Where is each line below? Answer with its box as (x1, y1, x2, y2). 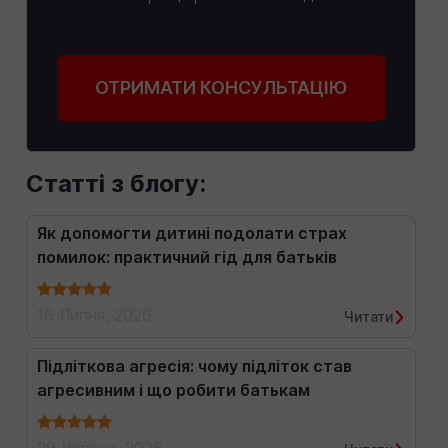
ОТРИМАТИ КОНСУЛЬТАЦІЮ (95, 77, 347, 98)
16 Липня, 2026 (37, 305, 152, 325)
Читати (344, 308, 394, 325)
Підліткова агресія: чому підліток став (37, 356, 352, 376)
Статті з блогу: (26, 169, 206, 198)
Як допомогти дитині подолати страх (37, 223, 347, 243)
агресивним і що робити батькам (37, 380, 310, 400)
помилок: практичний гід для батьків (37, 247, 337, 267)
